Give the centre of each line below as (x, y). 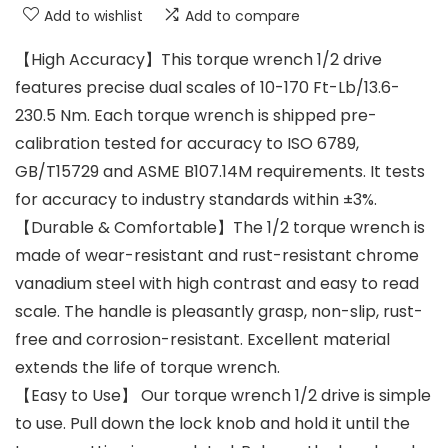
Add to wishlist (93, 15)
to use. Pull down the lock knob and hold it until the (212, 423)
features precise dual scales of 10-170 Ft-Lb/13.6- (207, 87)
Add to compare (242, 15)
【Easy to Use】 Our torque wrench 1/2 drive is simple (223, 395)
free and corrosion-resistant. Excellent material (202, 339)
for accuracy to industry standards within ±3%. (196, 199)
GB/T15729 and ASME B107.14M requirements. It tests (220, 171)
